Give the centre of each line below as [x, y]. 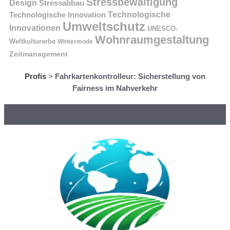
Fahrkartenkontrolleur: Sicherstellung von [130, 76]
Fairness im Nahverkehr [115, 88]
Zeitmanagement [39, 54]
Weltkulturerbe [32, 41]
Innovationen [35, 28]
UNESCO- [162, 28]
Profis [35, 76]
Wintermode [75, 41]
